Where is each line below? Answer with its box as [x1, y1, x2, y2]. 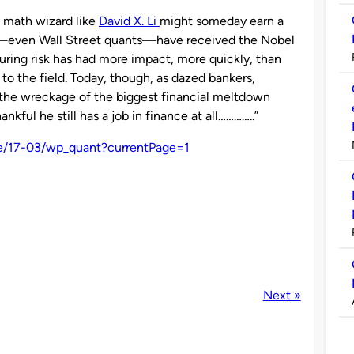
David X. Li [99, 13, 160, 28]
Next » [262, 287, 301, 303]
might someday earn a [160, 13, 284, 28]
